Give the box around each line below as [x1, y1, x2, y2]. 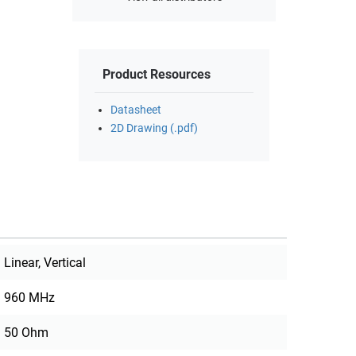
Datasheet [110, 103, 161, 118]
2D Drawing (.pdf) [110, 122, 198, 136]
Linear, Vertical [4, 255, 87, 271]
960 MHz [4, 290, 56, 306]
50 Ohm [4, 325, 49, 341]
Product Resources [103, 67, 211, 83]
